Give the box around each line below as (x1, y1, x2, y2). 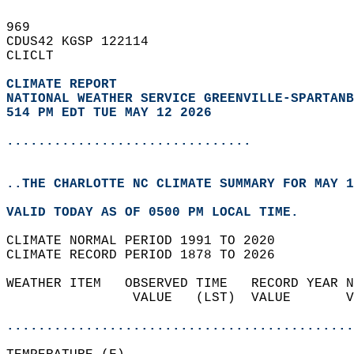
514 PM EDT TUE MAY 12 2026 (6, 106, 212, 120)
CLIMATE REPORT (6, 77, 125, 92)
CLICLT (6, 49, 70, 63)
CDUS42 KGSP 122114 (6, 35, 164, 49)
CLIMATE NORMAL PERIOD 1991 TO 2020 (6, 234, 291, 248)
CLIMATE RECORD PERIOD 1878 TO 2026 (6, 248, 291, 262)
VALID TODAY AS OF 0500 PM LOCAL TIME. (6, 205, 314, 220)
